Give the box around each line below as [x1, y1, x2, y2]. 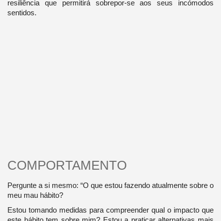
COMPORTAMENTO [7, 157, 127, 173]
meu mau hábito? [7, 190, 63, 199]
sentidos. [7, 8, 37, 17]
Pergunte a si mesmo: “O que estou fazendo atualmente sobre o [7, 181, 214, 189]
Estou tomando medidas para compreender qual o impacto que [7, 205, 214, 214]
